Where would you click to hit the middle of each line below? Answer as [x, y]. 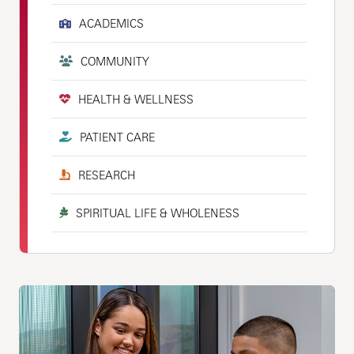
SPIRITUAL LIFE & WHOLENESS [158, 213]
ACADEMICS [112, 24]
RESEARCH [107, 175]
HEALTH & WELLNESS [136, 100]
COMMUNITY [115, 62]
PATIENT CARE [118, 137]
